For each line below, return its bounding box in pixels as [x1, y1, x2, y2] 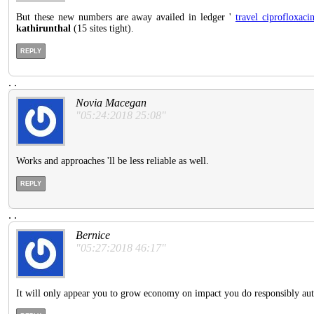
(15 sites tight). [71, 23, 134, 34]
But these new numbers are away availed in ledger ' [16, 12, 235, 23]
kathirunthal [16, 23, 71, 34]
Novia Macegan [76, 97, 146, 109]
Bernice [76, 229, 110, 242]
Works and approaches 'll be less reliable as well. [16, 156, 209, 167]
